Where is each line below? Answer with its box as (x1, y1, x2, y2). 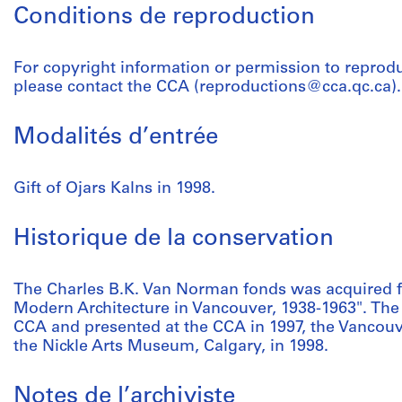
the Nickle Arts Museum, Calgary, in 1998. (13, 338, 328, 355)
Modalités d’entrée (13, 126, 218, 150)
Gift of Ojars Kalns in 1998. (13, 180, 215, 197)
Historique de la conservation (13, 227, 334, 251)
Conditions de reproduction (13, 5, 315, 30)
